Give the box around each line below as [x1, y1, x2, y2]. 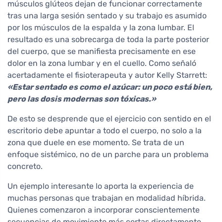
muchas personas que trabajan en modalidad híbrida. [7, 193, 206, 203]
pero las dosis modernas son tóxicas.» [7, 94, 156, 104]
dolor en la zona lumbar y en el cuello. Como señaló [7, 58, 196, 68]
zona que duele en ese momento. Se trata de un [7, 138, 184, 148]
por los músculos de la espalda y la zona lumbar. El [7, 23, 194, 33]
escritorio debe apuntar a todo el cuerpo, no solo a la [7, 126, 202, 136]
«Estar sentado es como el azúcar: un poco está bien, [7, 82, 212, 92]
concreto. [7, 162, 43, 171]
